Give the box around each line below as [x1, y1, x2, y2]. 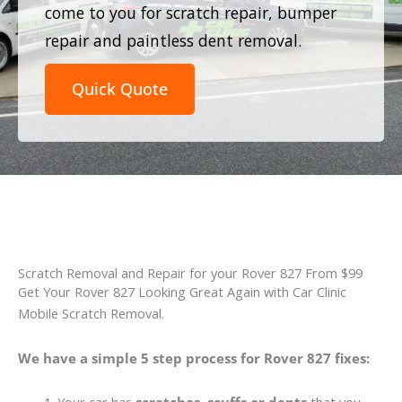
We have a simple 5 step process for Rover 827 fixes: [18, 348, 370, 367]
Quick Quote [72, 77, 168, 100]
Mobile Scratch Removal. [18, 304, 164, 323]
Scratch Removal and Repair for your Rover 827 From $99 [18, 264, 363, 283]
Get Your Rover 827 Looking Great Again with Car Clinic [18, 283, 346, 301]
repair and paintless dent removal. [45, 29, 301, 51]
